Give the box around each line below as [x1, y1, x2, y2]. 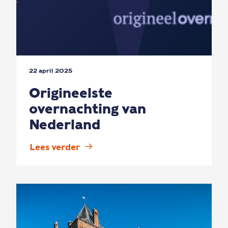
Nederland [29, 117, 100, 132]
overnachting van [29, 101, 146, 117]
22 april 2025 [29, 67, 72, 74]
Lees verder [30, 142, 80, 153]
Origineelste [29, 85, 112, 101]
